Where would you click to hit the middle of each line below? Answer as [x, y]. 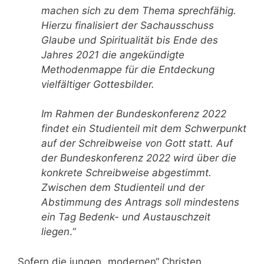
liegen [55, 232]
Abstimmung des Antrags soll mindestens [140, 202]
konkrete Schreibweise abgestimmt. [126, 173]
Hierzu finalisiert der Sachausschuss [128, 25]
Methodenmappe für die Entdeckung [128, 69]
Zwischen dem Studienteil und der [123, 188]
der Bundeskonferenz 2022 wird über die [139, 158]
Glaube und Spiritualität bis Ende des [130, 40]
